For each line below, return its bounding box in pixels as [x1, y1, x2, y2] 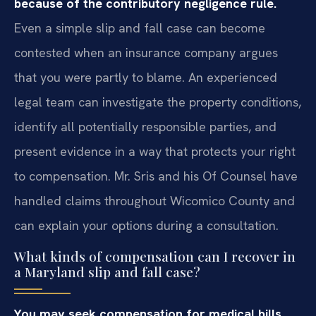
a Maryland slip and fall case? [14, 262, 200, 281]
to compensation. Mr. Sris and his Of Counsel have [14, 168, 298, 185]
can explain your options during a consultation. [14, 217, 279, 234]
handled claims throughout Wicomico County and [14, 193, 295, 209]
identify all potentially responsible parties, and [14, 119, 276, 135]
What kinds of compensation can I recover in [14, 246, 296, 265]
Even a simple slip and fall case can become [14, 20, 265, 37]
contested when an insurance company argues [14, 44, 278, 61]
